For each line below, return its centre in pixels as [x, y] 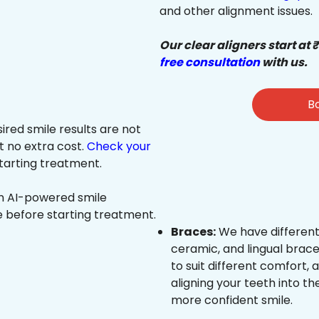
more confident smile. [232, 300]
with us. [284, 63]
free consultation [210, 63]
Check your [119, 147]
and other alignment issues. [236, 11]
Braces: [193, 232]
